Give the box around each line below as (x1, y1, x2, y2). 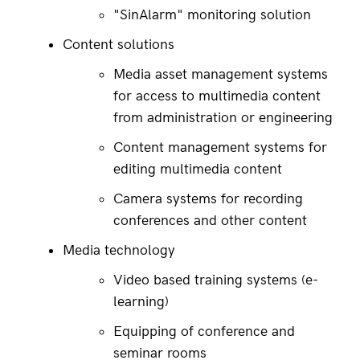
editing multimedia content (113, 161, 282, 178)
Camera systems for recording (113, 190, 307, 207)
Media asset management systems (113, 66, 332, 83)
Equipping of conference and (113, 323, 299, 340)
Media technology (63, 242, 175, 259)
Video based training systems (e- (113, 272, 318, 288)
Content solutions (63, 36, 174, 53)
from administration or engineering (113, 109, 333, 126)
